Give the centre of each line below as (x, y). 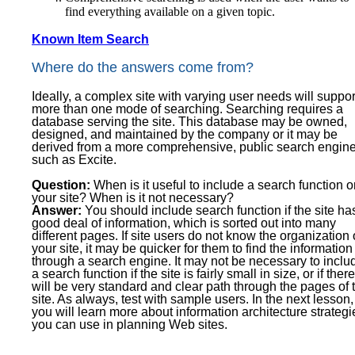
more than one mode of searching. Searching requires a (187, 109)
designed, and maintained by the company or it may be (185, 134)
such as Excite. (74, 159)
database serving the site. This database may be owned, (189, 121)
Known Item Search (90, 39)
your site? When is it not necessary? (133, 197)
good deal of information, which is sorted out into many (184, 223)
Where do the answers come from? (143, 68)
